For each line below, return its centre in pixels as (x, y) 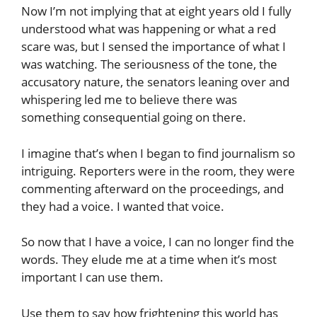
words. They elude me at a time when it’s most (149, 260)
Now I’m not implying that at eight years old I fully (156, 11)
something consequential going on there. (134, 117)
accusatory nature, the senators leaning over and (155, 82)
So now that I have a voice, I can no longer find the (158, 242)
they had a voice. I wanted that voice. (123, 206)
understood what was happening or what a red (149, 29)
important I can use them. (92, 277)
